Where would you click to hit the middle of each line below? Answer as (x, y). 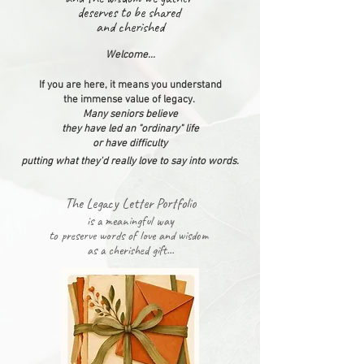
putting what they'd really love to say (105, 161)
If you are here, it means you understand (130, 85)
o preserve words (90, 235)
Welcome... (130, 55)
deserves (98, 12)
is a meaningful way (130, 221)
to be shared (152, 12)
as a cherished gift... (130, 250)
